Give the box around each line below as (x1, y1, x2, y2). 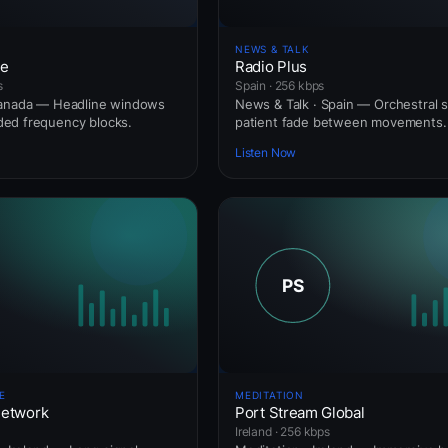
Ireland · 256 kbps (235, 423, 330, 439)
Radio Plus (235, 56, 307, 76)
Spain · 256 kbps (235, 77, 325, 93)
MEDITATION (235, 388, 304, 401)
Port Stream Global (235, 402, 365, 422)
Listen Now (235, 145, 297, 161)
